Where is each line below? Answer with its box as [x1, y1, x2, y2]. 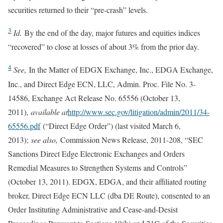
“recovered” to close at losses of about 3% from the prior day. [8, 41, 199, 52]
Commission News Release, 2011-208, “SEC [58, 134, 203, 145]
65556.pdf [8, 120, 40, 131]
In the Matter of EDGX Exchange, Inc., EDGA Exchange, [26, 64, 213, 75]
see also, [31, 134, 58, 145]
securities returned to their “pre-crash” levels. [8, 4, 148, 15]
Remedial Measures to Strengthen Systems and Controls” [8, 162, 187, 173]
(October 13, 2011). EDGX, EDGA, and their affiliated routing [8, 176, 207, 187]
